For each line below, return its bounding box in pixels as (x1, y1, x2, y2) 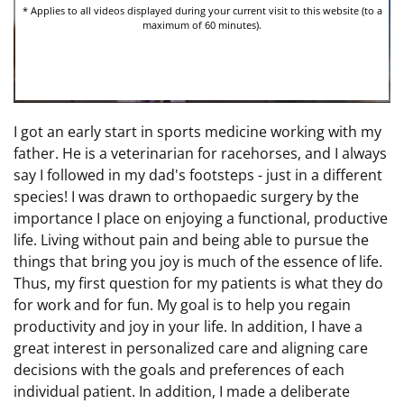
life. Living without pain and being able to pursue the (14, 229, 369, 250)
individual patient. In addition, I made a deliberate (14, 381, 350, 401)
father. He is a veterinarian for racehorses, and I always (14, 142, 387, 163)
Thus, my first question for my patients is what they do (14, 272, 383, 293)
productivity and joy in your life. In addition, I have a (14, 316, 363, 336)
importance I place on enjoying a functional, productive (14, 207, 388, 228)
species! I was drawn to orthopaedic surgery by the (14, 186, 359, 207)
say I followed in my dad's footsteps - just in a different (14, 164, 382, 185)
